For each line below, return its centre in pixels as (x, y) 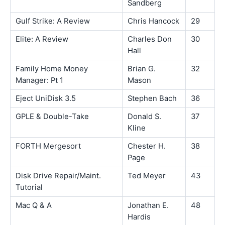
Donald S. (144, 116)
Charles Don (150, 39)
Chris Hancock (153, 21)
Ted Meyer (147, 176)
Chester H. (147, 146)
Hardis (139, 217)
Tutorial (29, 187)
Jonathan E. (148, 205)
